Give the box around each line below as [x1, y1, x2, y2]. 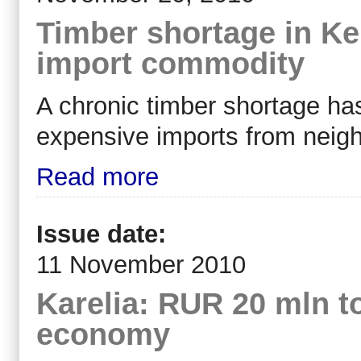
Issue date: [36, 219, 173, 248]
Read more [36, 163, 159, 192]
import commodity [36, 46, 305, 81]
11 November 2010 [36, 250, 246, 279]
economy [36, 316, 170, 351]
